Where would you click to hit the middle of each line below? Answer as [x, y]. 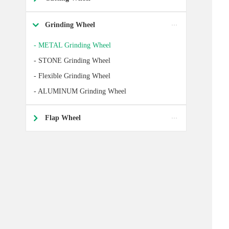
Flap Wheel [63, 118]
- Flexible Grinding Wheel [72, 76]
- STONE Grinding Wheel [72, 61]
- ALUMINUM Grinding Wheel [80, 91]
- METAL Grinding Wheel [72, 45]
